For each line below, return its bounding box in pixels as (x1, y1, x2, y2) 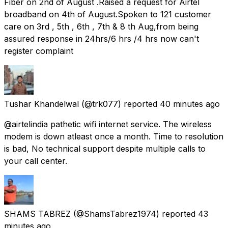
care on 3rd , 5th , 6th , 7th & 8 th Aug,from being (4, 21, 198, 32)
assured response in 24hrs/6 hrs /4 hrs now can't (4, 33, 199, 44)
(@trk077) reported (81, 98, 157, 109)
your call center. (4, 155, 67, 166)
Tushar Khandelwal (4, 98, 79, 109)
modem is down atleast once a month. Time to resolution (4, 131, 223, 141)
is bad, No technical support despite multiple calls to (4, 143, 206, 154)
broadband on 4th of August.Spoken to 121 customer (4, 9, 211, 19)
